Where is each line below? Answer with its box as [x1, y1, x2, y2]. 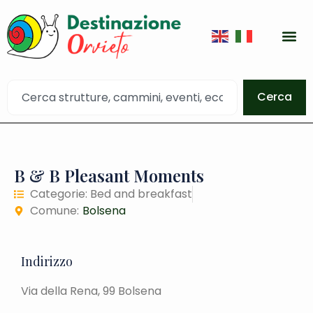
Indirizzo [21, 252, 73, 270]
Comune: [29, 202, 79, 219]
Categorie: [29, 185, 90, 202]
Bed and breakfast [89, 185, 192, 202]
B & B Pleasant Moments [14, 163, 204, 187]
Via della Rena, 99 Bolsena [21, 282, 161, 299]
